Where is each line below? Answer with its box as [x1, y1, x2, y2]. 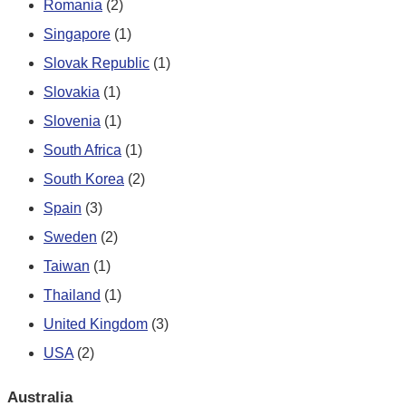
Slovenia [43, 112, 101, 129]
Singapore [43, 25, 111, 42]
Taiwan [43, 257, 90, 274]
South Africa [43, 141, 121, 158]
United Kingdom [43, 315, 148, 332]
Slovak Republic [43, 54, 150, 71]
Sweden [43, 228, 97, 245]
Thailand [43, 286, 101, 303]
